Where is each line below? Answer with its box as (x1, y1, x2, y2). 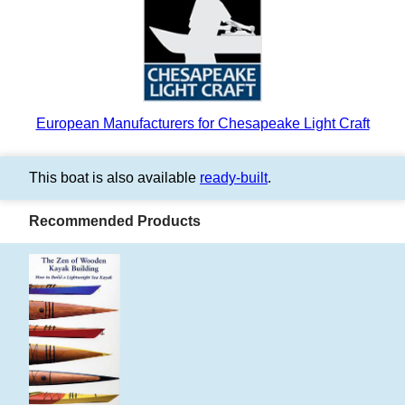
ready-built (200, 170, 268, 186)
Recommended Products (29, 213, 201, 230)
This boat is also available (29, 170, 200, 186)
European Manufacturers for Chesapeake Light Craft (35, 116, 370, 132)
